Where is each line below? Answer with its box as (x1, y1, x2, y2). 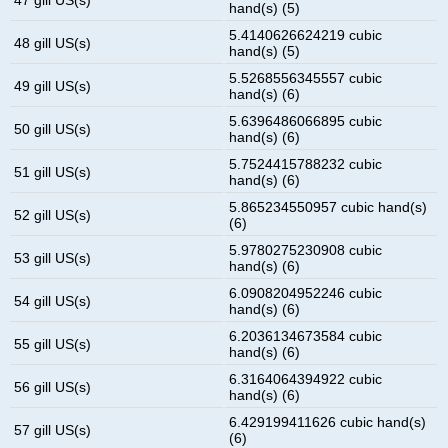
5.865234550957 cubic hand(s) (229, 198, 428, 215)
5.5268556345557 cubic (229, 69, 383, 86)
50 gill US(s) (14, 120, 92, 137)
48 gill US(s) (14, 34, 92, 51)
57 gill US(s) (14, 421, 92, 438)
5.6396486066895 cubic (229, 112, 383, 129)
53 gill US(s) (14, 249, 92, 266)
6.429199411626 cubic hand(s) (229, 413, 427, 430)
